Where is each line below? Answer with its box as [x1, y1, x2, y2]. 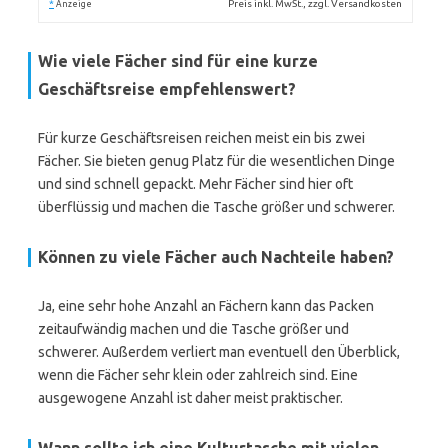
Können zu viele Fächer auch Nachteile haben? [38, 248, 394, 266]
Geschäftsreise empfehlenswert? [38, 80, 296, 98]
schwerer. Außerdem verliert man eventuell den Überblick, [38, 344, 400, 360]
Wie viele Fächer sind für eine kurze [38, 52, 318, 70]
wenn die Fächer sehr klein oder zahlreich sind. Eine [38, 367, 358, 383]
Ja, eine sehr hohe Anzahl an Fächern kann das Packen [38, 298, 374, 314]
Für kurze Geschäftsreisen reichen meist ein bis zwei [38, 130, 365, 146]
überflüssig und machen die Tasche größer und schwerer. [38, 199, 395, 215]
